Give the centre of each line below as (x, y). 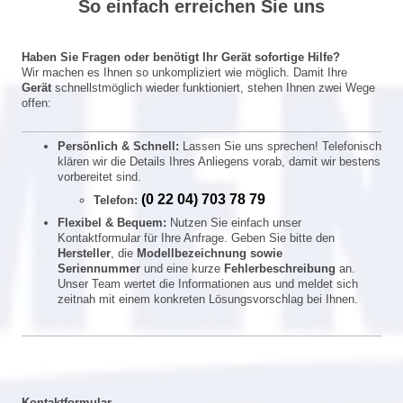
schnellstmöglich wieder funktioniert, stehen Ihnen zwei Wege (213, 88)
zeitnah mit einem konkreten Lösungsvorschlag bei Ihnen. (208, 299)
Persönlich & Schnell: (118, 146)
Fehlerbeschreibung (280, 268)
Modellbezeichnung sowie (210, 253)
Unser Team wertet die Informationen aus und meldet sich (208, 283)
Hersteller (84, 253)
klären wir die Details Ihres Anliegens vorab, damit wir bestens (219, 161)
